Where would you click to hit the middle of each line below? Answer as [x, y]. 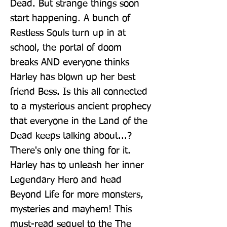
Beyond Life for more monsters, [77, 195]
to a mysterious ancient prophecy [81, 106]
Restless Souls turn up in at [68, 33]
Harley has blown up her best [73, 77]
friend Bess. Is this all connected [79, 92]
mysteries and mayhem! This [71, 209]
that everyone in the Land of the [79, 121]
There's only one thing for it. [70, 150]
